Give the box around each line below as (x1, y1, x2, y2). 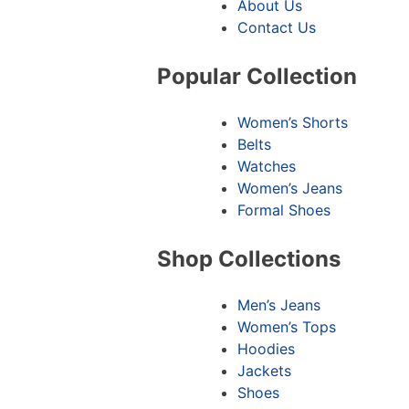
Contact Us (237, 17, 316, 37)
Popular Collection (157, 62, 357, 89)
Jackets (237, 361, 291, 380)
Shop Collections (157, 245, 341, 272)
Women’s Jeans (237, 178, 342, 197)
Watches (237, 156, 296, 175)
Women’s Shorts (237, 112, 348, 131)
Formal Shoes (237, 200, 330, 219)
